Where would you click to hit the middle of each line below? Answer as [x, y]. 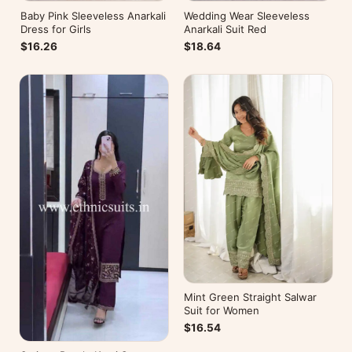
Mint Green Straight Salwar [251, 297]
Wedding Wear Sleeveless [247, 15]
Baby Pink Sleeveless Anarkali [93, 15]
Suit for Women [222, 311]
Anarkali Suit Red [225, 29]
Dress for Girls [55, 29]
